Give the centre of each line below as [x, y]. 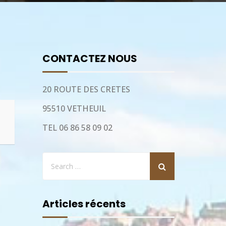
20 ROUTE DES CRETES [86, 90]
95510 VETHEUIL [74, 109]
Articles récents [84, 204]
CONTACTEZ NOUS [90, 59]
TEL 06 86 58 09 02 [77, 128]
